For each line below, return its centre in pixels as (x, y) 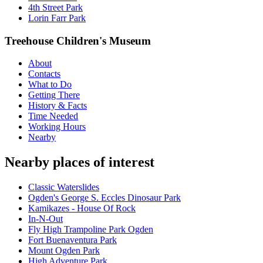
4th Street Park (55, 7)
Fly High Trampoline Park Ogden (91, 230)
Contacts (44, 74)
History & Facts (58, 106)
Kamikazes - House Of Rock (82, 208)
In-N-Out (45, 219)
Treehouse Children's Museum (78, 41)
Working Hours (57, 127)
